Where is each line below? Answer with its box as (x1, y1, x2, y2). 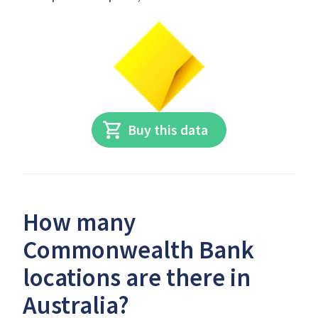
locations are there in (23, 262, 251, 293)
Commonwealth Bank (23, 234, 254, 265)
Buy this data (128, 121, 209, 138)
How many (23, 207, 136, 238)
